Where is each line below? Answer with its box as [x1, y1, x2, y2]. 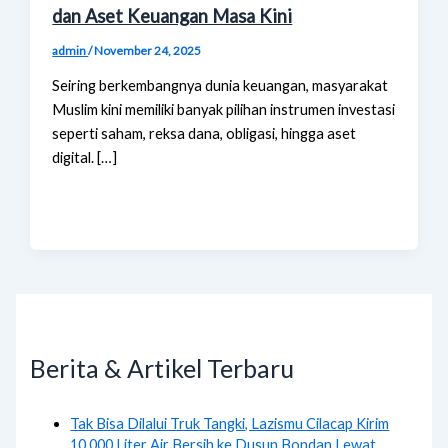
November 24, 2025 [94, 43, 202, 59]
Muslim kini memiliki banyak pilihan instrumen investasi [52, 100, 396, 118]
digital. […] [52, 148, 118, 166]
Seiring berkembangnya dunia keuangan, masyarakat [52, 76, 389, 94]
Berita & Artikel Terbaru [30, 353, 295, 383]
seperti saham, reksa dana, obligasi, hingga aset [52, 124, 357, 142]
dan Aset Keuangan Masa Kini [52, 5, 293, 28]
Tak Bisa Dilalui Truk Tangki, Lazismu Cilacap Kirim [70, 415, 390, 433]
